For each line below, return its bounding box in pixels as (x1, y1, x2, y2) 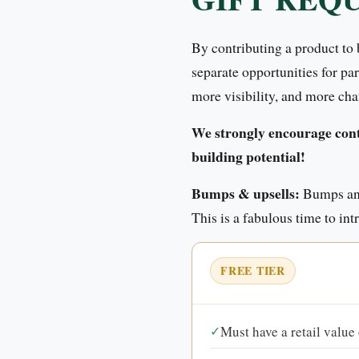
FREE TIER (220, 261, 285, 279)
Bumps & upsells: (192, 182, 300, 204)
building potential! (192, 145, 305, 167)
